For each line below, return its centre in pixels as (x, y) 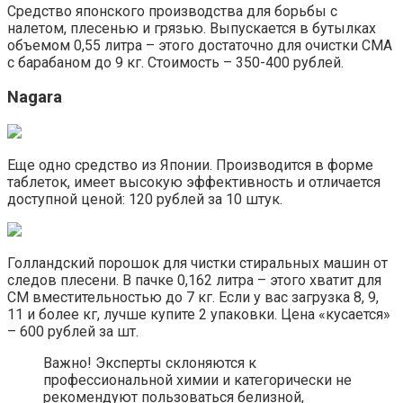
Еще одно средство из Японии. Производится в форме (190, 166)
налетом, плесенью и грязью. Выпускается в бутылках (192, 28)
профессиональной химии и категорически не (197, 381)
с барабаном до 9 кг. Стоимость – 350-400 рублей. (175, 62)
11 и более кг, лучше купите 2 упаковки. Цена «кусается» (199, 315)
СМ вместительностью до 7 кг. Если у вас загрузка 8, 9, (193, 298)
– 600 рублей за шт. (73, 332)
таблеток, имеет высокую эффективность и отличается (194, 183)
